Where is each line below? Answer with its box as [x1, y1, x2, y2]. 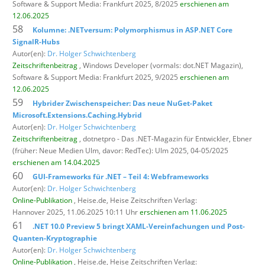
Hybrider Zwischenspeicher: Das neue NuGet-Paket [33, 98, 212, 108]
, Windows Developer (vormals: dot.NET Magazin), [77, 60, 243, 70]
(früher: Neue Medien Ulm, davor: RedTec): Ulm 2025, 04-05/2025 [12, 145, 228, 156]
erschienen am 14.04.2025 [12, 157, 100, 167]
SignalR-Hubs [12, 36, 60, 47]
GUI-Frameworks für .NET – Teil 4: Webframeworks [33, 171, 209, 182]
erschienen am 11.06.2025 [140, 206, 227, 217]
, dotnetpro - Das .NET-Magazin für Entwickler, [77, 133, 232, 144]
